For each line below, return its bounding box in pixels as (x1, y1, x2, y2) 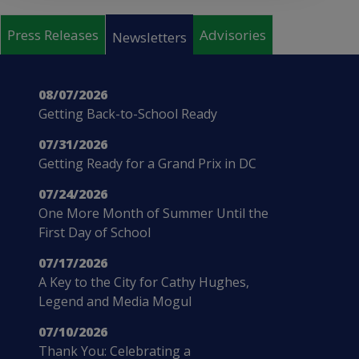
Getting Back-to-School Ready (38, 104, 217, 123)
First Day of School (38, 223, 151, 241)
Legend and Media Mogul (38, 292, 192, 310)
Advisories (200, 26, 266, 45)
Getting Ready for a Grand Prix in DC (38, 154, 256, 172)
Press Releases (7, 26, 99, 45)
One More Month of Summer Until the (38, 204, 268, 222)
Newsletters (112, 28, 187, 46)
